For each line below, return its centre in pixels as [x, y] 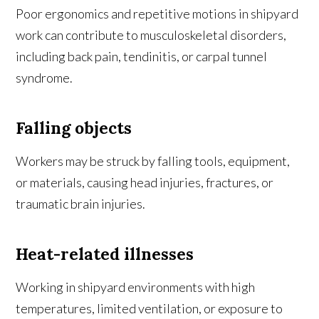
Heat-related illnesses [105, 254]
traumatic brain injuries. [81, 204]
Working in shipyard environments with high [136, 287]
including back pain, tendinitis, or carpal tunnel [142, 57]
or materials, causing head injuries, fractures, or [145, 183]
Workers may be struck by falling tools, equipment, [153, 161]
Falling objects [74, 128]
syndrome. [45, 78]
